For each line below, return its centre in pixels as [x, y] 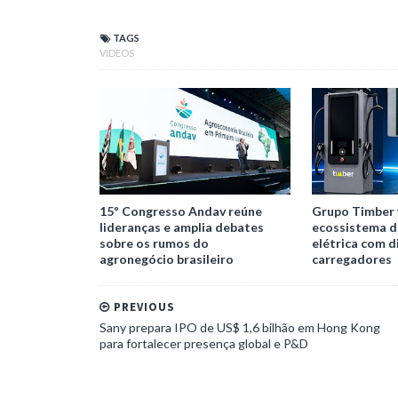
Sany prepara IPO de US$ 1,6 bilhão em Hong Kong [240, 327]
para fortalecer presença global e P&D [204, 343]
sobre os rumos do [154, 243]
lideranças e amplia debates [182, 227]
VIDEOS [117, 52]
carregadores [351, 259]
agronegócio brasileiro [167, 259]
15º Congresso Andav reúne [181, 211]
